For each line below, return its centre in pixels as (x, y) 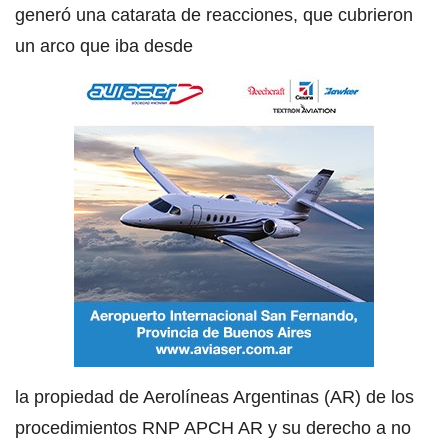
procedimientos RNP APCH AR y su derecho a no (213, 427)
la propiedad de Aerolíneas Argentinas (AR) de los (214, 396)
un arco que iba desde (104, 45)
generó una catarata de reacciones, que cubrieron (214, 14)
